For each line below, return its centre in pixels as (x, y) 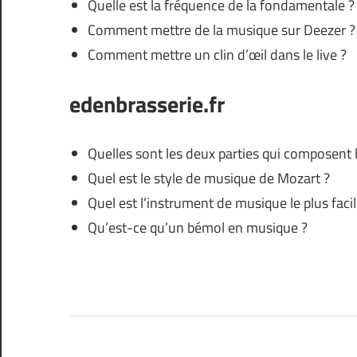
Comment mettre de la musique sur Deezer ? (221, 29)
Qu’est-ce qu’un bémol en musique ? (197, 227)
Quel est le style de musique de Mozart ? (208, 178)
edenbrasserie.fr (147, 104)
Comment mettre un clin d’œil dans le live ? (217, 54)
